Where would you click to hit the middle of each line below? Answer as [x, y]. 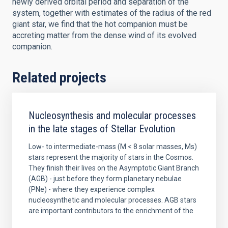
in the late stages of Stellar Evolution [102, 129]
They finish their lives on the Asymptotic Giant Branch [114, 168]
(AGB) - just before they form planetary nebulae [105, 179]
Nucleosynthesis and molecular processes [112, 116]
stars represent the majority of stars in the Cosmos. [111, 157]
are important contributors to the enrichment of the [111, 211]
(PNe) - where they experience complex [92, 189]
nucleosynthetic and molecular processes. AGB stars [112, 200]
